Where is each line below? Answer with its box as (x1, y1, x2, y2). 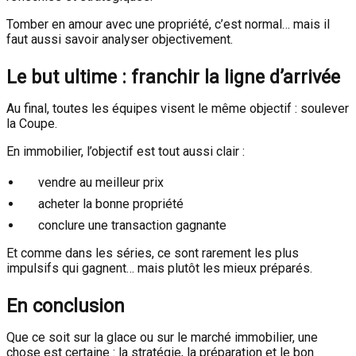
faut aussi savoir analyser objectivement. (6, 32, 233, 47)
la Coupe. (6, 116, 57, 131)
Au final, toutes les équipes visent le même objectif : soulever (6, 101, 349, 116)
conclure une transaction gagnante (38, 218, 226, 233)
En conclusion (6, 295, 125, 317)
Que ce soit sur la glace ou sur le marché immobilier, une (6, 330, 318, 345)
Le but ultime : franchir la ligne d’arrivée (6, 66, 340, 88)
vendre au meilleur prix (38, 175, 164, 190)
